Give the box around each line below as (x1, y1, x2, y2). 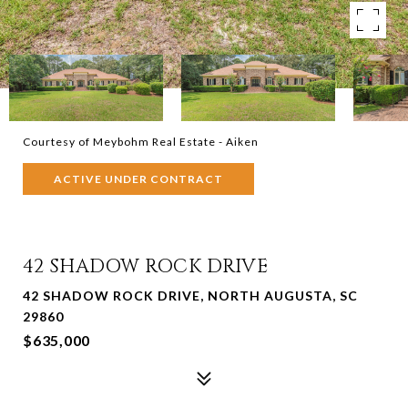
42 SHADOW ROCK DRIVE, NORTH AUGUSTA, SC (23, 288, 358, 303)
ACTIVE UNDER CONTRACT (54, 172, 223, 186)
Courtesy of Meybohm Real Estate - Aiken (23, 135, 259, 148)
